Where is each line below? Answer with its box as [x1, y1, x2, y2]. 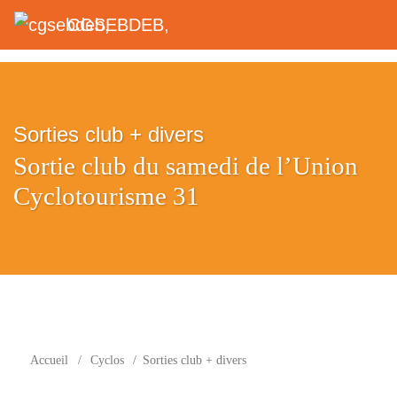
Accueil [30, 353, 69, 367]
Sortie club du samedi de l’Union [13, 152, 358, 180]
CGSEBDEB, [67, 15, 169, 35]
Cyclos [90, 353, 124, 367]
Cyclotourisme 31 [13, 182, 199, 210]
